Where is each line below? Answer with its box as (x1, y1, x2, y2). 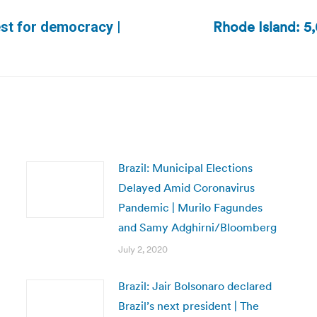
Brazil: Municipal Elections (117, 161, 253, 175)
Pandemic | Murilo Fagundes (117, 200, 263, 214)
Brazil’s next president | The (117, 299, 259, 313)
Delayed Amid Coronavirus (117, 180, 255, 195)
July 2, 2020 (117, 243, 168, 255)
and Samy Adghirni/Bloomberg (117, 220, 277, 234)
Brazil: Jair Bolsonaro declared (117, 279, 272, 293)
